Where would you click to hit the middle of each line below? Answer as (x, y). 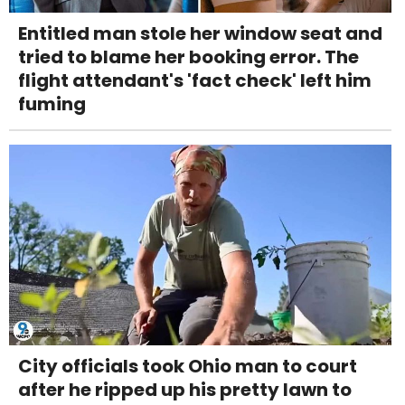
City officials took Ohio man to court (188, 367)
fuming (52, 104)
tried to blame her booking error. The (188, 57)
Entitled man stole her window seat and (200, 34)
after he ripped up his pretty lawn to (185, 390)
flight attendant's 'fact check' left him (195, 81)
